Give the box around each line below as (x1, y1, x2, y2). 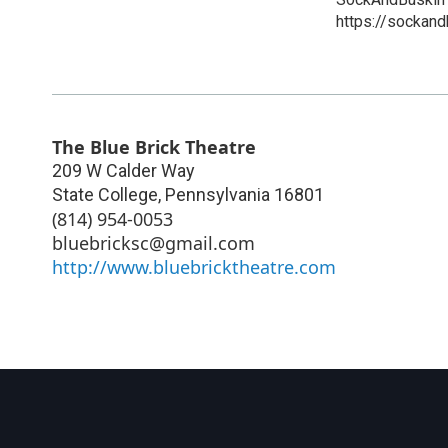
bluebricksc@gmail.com (52, 230, 255, 255)
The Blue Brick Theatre (52, 134, 256, 159)
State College (52, 183, 158, 205)
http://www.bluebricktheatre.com (52, 254, 336, 279)
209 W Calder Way (52, 159, 195, 181)
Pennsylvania (165, 183, 270, 205)
